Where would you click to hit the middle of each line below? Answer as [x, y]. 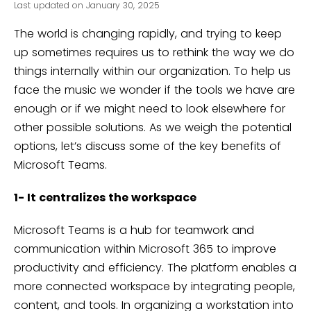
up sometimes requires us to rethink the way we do [154, 53]
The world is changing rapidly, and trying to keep [148, 34]
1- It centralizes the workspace [105, 198]
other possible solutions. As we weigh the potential [153, 128]
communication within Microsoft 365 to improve [145, 249]
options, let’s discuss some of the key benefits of [148, 146]
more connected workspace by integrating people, [154, 287]
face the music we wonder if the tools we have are [154, 90]
